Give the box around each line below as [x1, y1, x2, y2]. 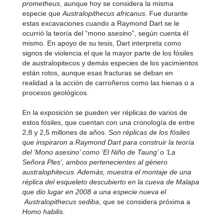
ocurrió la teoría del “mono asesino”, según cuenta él [22, 29, 188, 37]
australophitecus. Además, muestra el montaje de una [22, 168, 191, 176]
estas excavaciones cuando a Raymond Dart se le [22, 19, 179, 27]
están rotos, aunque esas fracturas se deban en [22, 69, 173, 77]
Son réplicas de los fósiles [108, 128, 190, 136]
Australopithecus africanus [62, 9, 145, 17]
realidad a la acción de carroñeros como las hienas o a [22, 79, 194, 87]
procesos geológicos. [22, 89, 89, 97]
